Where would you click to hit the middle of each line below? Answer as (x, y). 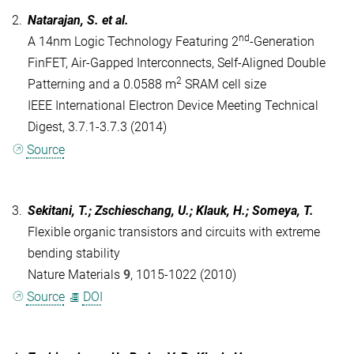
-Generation (282, 42)
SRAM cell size (224, 85)
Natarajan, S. (65, 21)
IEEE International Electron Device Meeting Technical (173, 106)
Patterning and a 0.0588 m (102, 85)
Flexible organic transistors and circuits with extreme (174, 232)
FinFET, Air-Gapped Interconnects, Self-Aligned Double (177, 63)
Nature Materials (75, 274)
